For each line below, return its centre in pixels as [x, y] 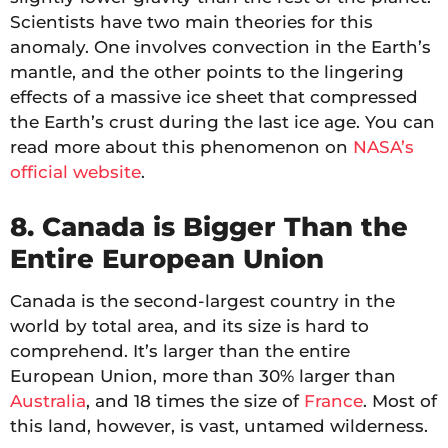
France [333, 400]
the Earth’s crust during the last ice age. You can [222, 121]
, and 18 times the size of [195, 400]
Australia [48, 400]
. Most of [400, 400]
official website [75, 171]
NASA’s [383, 146]
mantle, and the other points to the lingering [207, 71]
